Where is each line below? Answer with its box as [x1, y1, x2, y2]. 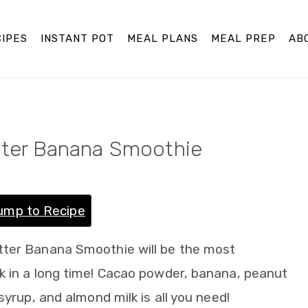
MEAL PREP [211, 32, 276, 45]
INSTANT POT [41, 32, 115, 45]
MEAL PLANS [127, 32, 199, 45]
